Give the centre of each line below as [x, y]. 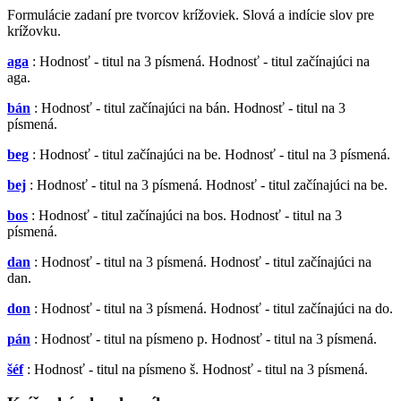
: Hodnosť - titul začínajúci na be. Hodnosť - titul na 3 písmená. [211, 154]
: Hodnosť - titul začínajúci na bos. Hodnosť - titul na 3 [187, 215]
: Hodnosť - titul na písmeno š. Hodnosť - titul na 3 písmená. [197, 369]
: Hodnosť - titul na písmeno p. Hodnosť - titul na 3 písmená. [205, 338]
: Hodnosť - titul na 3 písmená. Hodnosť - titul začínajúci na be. [209, 184]
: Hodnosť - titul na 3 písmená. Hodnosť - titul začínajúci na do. [213, 308]
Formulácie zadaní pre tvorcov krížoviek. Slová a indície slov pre [191, 14]
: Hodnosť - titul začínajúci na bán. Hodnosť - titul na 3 [190, 107]
